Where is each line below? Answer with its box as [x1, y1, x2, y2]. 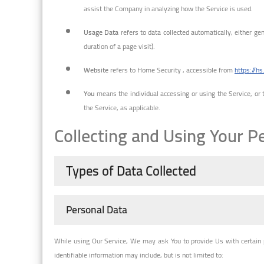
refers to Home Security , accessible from [108, 62, 235, 77]
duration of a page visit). [84, 39, 155, 53]
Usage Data [84, 25, 119, 39]
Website [84, 62, 108, 77]
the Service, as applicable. [84, 100, 160, 114]
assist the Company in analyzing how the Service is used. [84, 1, 253, 15]
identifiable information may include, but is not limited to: [54, 247, 223, 262]
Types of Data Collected [66, 158, 196, 183]
